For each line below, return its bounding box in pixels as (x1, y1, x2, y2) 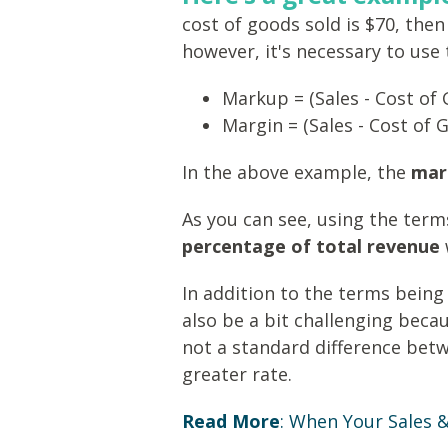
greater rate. (182, 362, 292, 387)
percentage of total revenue (182, 234, 440, 259)
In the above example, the (182, 160, 411, 185)
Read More (182, 409, 280, 434)
